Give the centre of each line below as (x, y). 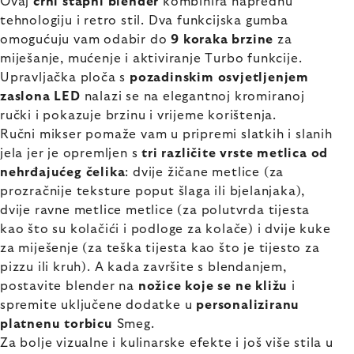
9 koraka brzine (222, 40)
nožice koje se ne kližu (213, 286)
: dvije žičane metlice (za (205, 172)
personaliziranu (248, 305)
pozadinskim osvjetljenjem (220, 77)
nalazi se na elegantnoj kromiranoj (192, 96)
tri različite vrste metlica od (235, 153)
